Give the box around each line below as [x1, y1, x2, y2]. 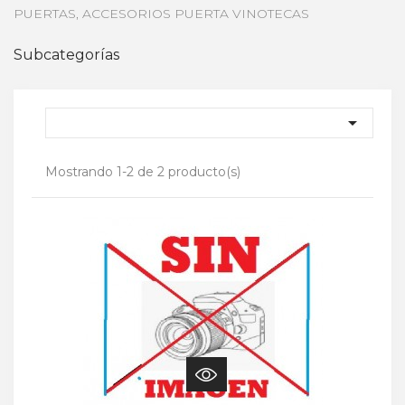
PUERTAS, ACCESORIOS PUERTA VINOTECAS [14, 5, 309, 22]
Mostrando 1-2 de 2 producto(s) [45, 163, 240, 180]
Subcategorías [14, 45, 119, 63]
